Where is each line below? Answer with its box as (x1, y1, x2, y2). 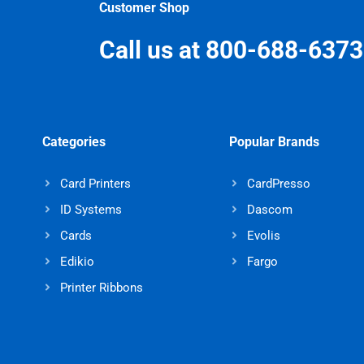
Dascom (246, 201, 292, 217)
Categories (42, 133, 106, 149)
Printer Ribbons (59, 279, 143, 295)
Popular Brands (229, 133, 320, 149)
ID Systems (59, 201, 122, 217)
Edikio (59, 253, 94, 269)
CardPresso (246, 175, 310, 191)
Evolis (246, 227, 280, 243)
